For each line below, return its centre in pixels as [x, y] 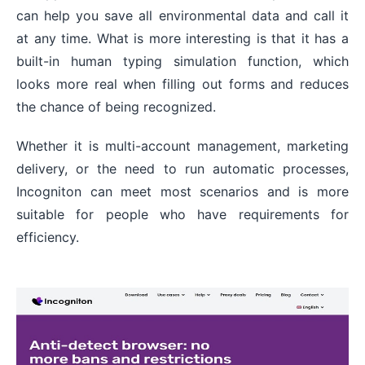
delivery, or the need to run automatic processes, [182, 168]
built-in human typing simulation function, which [182, 61]
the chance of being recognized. [116, 106]
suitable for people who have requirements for [182, 214]
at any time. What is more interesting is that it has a [182, 38]
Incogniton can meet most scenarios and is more [182, 191]
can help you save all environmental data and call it [182, 15]
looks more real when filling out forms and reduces [182, 84]
